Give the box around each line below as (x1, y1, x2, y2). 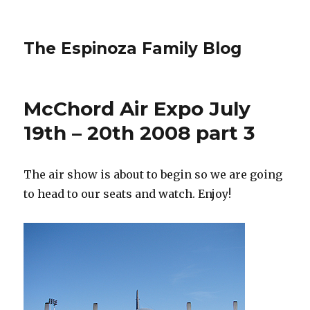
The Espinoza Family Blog (24, 39, 242, 58)
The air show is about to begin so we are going (24, 167, 283, 181)
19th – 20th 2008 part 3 (24, 121, 255, 145)
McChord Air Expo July (24, 97, 251, 120)
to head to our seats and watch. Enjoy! (24, 187, 232, 201)
